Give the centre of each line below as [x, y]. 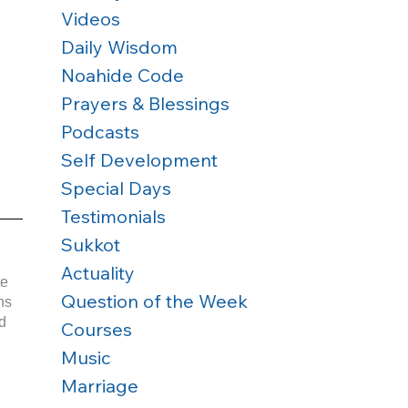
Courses [97, 329]
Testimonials [113, 216]
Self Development [139, 160]
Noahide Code [122, 75]
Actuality [98, 273]
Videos [91, 19]
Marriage [100, 386]
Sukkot [91, 245]
